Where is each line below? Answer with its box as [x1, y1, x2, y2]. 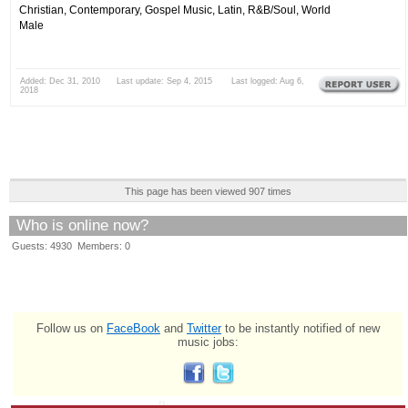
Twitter [187, 321, 221, 335]
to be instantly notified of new [221, 321, 380, 335]
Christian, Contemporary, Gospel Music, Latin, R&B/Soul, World [19, 3, 331, 15]
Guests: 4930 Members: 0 [12, 240, 130, 251]
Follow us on [36, 321, 107, 335]
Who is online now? [16, 216, 148, 234]
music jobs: [178, 334, 239, 349]
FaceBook [107, 321, 160, 335]
